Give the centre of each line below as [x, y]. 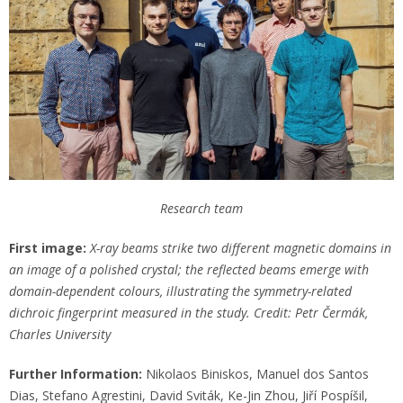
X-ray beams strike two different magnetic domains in [241, 247]
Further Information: [76, 373]
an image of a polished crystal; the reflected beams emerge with [189, 269]
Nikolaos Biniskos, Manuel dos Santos [255, 373]
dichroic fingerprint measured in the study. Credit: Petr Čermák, [188, 312]
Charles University [60, 334]
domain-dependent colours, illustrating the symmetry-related [180, 291]
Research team [201, 208]
